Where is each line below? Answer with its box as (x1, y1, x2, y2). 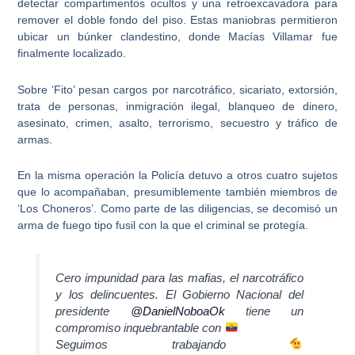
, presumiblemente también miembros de (126, 185, 338, 199)
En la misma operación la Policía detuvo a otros (17, 169, 266, 182)
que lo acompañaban (17, 185, 127, 199)
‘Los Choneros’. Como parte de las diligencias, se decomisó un (17, 202, 338, 216)
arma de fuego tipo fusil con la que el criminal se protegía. (17, 219, 309, 232)
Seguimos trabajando (55, 337, 289, 351)
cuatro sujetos (265, 169, 338, 182)
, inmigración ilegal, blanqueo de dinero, (115, 99, 338, 113)
